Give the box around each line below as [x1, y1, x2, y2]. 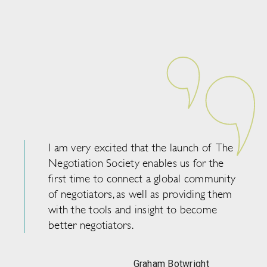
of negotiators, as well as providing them [48, 188, 232, 201]
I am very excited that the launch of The [48, 141, 234, 155]
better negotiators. [48, 219, 133, 232]
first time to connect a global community [48, 172, 235, 186]
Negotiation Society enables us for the [48, 157, 224, 170]
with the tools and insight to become [48, 203, 217, 217]
